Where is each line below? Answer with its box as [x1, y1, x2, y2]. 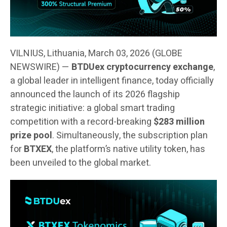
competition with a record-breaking [10, 115, 154, 129]
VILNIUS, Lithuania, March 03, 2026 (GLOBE [10, 46, 182, 60]
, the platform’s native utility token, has [52, 142, 205, 156]
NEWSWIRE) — [10, 60, 71, 74]
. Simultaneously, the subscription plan [52, 128, 208, 142]
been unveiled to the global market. [10, 156, 151, 170]
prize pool [10, 128, 52, 142]
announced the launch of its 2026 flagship [10, 87, 180, 101]
